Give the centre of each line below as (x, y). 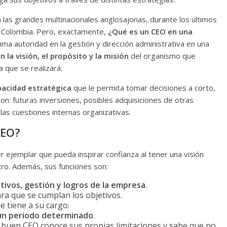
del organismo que (163, 56)
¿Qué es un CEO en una (150, 32)
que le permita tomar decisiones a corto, (143, 88)
